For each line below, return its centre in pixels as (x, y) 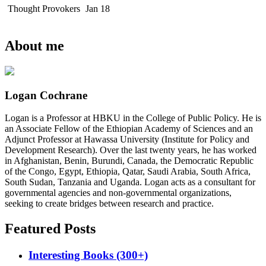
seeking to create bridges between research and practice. (109, 204)
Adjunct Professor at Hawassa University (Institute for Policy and (127, 140)
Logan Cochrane (46, 95)
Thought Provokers (45, 9)
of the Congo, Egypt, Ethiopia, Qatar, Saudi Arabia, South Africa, (128, 172)
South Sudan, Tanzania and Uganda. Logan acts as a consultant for (130, 182)
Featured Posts (50, 229)
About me (34, 46)
